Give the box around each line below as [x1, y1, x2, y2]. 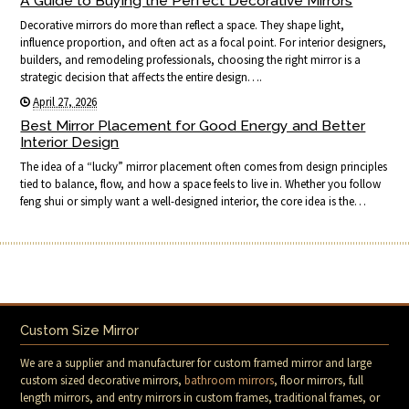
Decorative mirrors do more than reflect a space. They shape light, [20, 17, 345, 34]
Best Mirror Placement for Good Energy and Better [20, 117, 366, 135]
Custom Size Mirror [20, 323, 140, 339]
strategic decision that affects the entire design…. [20, 69, 263, 86]
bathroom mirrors [184, 372, 275, 389]
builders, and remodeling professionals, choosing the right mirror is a [20, 52, 362, 68]
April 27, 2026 [33, 94, 98, 110]
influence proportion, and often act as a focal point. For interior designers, [20, 35, 387, 51]
